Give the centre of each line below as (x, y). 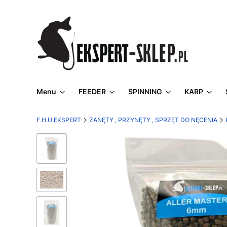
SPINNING (145, 91)
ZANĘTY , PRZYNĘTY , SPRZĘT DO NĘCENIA (153, 120)
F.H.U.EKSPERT (59, 120)
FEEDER (92, 91)
